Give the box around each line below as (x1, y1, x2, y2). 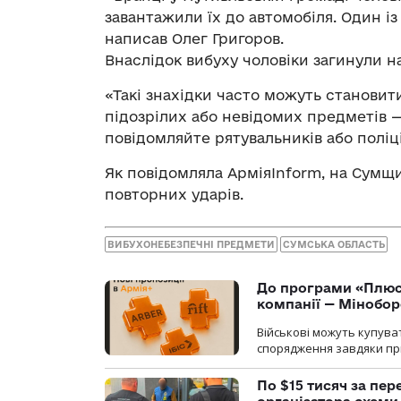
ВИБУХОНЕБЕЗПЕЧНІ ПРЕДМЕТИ (107, 238, 275, 250)
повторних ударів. (105, 186, 243, 203)
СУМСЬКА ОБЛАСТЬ (283, 238, 385, 250)
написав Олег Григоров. (105, 30, 284, 47)
